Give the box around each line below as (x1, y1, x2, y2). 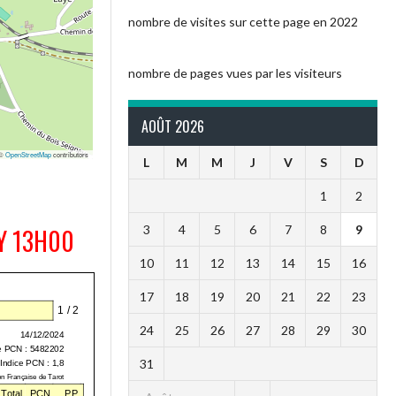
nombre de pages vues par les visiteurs (128, 65, 343, 81)
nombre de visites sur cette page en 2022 (128, 13, 359, 29)
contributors (51, 149, 89, 160)
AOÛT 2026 (141, 116, 205, 138)
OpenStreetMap (5, 149, 52, 160)
